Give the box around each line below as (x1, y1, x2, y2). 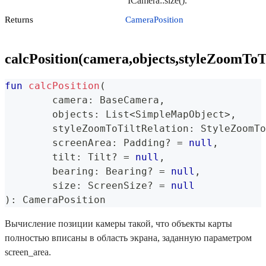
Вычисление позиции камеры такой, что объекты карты (5, 218, 232, 229)
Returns (5, 15, 33, 25)
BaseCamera (94, 94, 159, 106)
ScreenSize (82, 179, 147, 191)
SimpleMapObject (135, 108, 224, 120)
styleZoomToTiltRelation (52, 122, 189, 134)
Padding (118, 137, 165, 148)
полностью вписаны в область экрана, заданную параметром (5, 232, 252, 243)
